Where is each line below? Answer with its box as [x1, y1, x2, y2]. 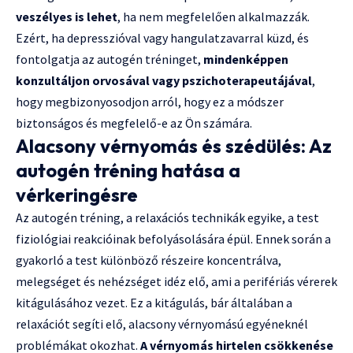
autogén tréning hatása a [16, 158, 240, 182]
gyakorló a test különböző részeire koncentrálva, [16, 251, 281, 268]
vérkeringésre [16, 182, 138, 206]
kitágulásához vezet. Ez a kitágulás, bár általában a [16, 294, 292, 310]
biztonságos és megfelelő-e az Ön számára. [16, 114, 252, 131]
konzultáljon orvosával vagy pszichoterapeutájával [16, 72, 312, 88]
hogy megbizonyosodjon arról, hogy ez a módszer [16, 93, 284, 110]
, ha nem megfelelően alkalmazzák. [117, 8, 310, 24]
